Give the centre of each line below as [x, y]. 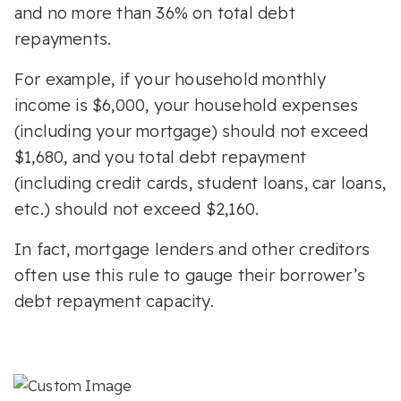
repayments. [63, 39]
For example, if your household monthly [171, 80]
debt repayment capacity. [114, 302]
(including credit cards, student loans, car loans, [200, 183]
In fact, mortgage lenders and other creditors [192, 250]
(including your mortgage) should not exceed [192, 132]
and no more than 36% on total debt [155, 13]
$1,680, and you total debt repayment [161, 158]
